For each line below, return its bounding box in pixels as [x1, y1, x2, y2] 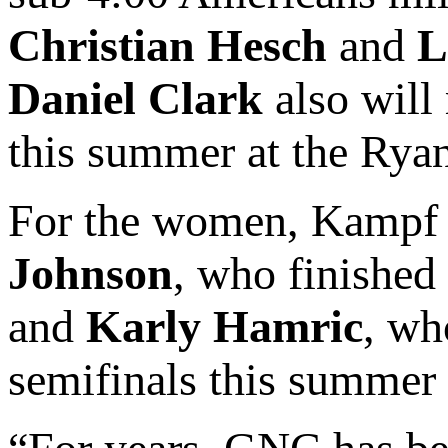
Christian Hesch [8, 20, 327, 72]
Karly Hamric [86, 301, 363, 353]
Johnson [8, 248, 173, 300]
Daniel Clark [8, 73, 263, 125]
